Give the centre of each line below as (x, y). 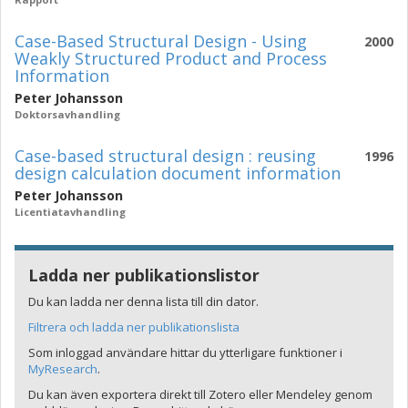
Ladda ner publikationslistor (144, 275)
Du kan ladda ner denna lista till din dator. (143, 301)
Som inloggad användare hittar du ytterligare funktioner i (185, 352)
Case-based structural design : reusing (165, 156)
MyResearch (63, 369)
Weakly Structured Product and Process (171, 58)
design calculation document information (178, 173)
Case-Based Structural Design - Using (161, 41)
